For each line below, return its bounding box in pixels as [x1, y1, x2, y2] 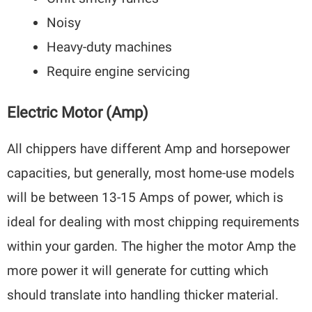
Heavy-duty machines [47, 38, 173, 55]
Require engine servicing [47, 63, 191, 79]
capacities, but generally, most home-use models [7, 165, 295, 182]
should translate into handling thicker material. [7, 287, 279, 304]
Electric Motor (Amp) [7, 104, 149, 122]
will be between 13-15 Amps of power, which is [7, 189, 284, 206]
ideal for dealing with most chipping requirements [7, 214, 300, 231]
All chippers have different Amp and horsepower [7, 141, 290, 157]
